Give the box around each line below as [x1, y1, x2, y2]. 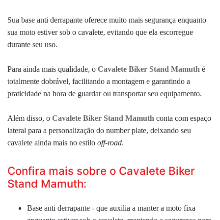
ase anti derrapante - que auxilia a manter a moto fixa [32, 203, 195, 212]
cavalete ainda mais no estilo [7, 138, 97, 147]
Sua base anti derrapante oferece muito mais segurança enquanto [7, 15, 206, 24]
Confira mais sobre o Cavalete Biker [7, 164, 195, 177]
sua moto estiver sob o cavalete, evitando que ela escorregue [7, 27, 193, 36]
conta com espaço [154, 113, 211, 122]
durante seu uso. [7, 40, 57, 49]
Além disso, [7, 113, 44, 122]
